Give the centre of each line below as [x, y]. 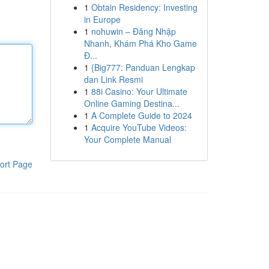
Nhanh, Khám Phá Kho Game [140, 43]
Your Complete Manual [127, 139]
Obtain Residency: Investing [144, 7]
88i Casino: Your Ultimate [139, 91]
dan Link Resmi [113, 79]
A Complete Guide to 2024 [141, 115]
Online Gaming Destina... [131, 103]
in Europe [102, 19]
